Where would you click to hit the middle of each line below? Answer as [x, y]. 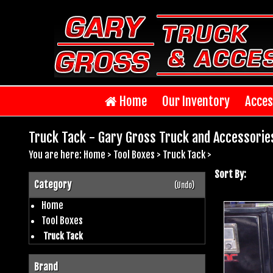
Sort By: [230, 174]
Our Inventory [196, 101]
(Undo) [184, 185]
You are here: [56, 154]
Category [53, 184]
